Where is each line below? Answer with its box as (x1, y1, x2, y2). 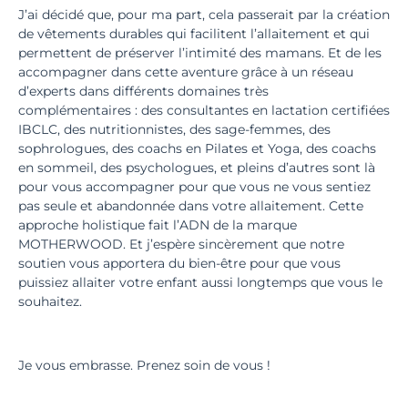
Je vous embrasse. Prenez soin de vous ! (18, 357, 274, 374)
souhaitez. (18, 292, 82, 310)
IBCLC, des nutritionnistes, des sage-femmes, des (18, 120, 331, 138)
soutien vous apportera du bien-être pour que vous (18, 254, 341, 271)
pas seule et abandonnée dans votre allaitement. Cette (18, 197, 363, 214)
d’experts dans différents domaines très (18, 82, 269, 99)
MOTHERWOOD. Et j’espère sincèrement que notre (18, 235, 344, 252)
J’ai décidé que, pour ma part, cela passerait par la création (18, 5, 390, 23)
